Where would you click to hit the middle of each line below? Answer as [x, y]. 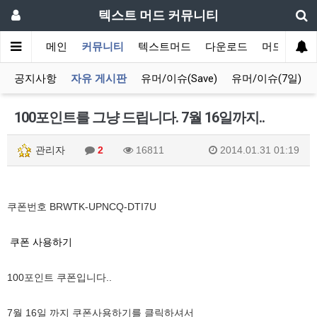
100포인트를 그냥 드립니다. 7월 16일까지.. [139, 117]
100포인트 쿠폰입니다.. [59, 277]
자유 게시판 [99, 79]
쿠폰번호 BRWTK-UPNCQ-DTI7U [82, 206]
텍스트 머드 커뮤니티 [158, 15]
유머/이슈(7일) [266, 79]
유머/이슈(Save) [179, 79]
